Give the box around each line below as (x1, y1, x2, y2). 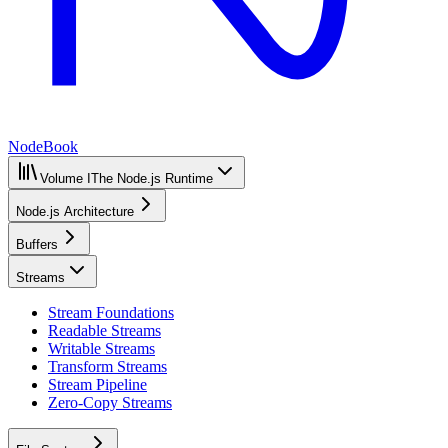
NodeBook (8, 138, 78, 155)
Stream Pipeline (48, 376, 147, 393)
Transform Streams (48, 358, 167, 375)
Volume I (40, 171, 91, 186)
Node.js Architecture (16, 204, 134, 219)
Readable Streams (48, 322, 161, 339)
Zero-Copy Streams (48, 394, 172, 411)
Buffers (16, 237, 58, 252)
